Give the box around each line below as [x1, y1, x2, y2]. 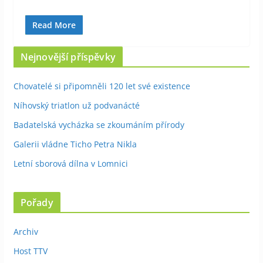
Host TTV [13, 245, 48, 257]
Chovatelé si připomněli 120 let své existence [13, 80, 190, 92]
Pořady [20, 195, 53, 209]
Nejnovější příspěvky [20, 50, 116, 63]
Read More [32, 19, 76, 31]
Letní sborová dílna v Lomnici [13, 157, 128, 169]
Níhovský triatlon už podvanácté [13, 99, 140, 111]
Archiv [13, 225, 38, 237]
